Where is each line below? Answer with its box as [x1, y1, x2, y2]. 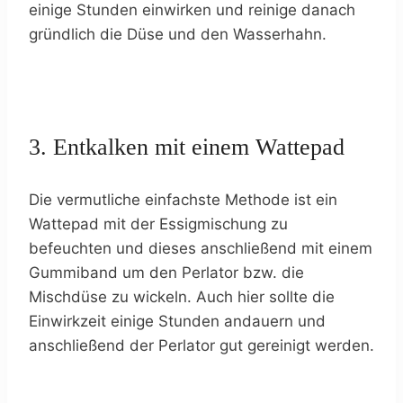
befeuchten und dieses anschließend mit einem [29, 238, 372, 257]
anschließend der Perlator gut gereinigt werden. [29, 336, 374, 354]
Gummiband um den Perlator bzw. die [29, 263, 304, 282]
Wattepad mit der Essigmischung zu [29, 214, 288, 233]
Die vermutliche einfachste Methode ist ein [29, 190, 337, 209]
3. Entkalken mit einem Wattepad [29, 133, 345, 160]
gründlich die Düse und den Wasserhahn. [29, 24, 327, 43]
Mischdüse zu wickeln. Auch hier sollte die [29, 287, 335, 306]
